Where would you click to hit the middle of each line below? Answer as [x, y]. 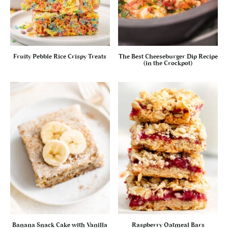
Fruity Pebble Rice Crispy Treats [60, 57]
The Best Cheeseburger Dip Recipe [168, 57]
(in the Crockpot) [168, 63]
